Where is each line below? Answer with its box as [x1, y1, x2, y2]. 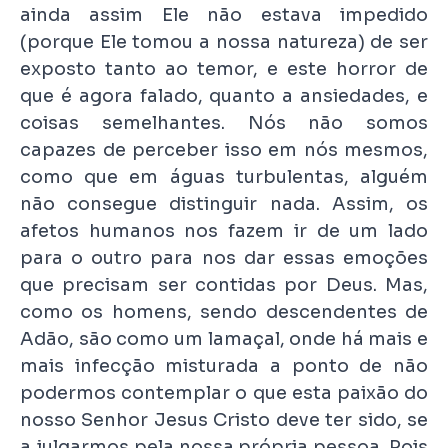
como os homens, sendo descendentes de [20, 300, 428, 323]
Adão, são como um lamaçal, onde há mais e [20, 327, 428, 350]
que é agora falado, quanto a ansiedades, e [20, 84, 428, 107]
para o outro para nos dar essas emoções [20, 246, 428, 269]
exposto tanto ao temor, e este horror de [20, 57, 428, 80]
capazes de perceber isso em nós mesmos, [20, 138, 428, 161]
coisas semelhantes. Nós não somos [20, 111, 428, 134]
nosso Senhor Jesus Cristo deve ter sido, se [20, 408, 428, 431]
